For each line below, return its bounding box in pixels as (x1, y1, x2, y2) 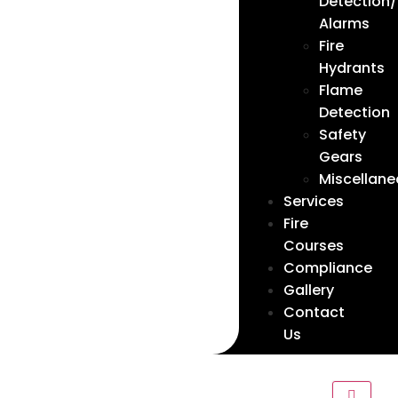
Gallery (283, 280, 334, 300)
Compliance (283, 258, 372, 278)
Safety (318, 124, 366, 145)
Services (283, 191, 344, 211)
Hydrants (318, 58, 385, 78)
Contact (283, 302, 345, 322)
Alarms (318, 13, 370, 34)
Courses (283, 235, 344, 256)
